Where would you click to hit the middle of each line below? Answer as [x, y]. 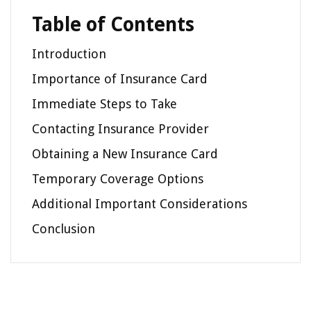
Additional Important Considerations [140, 204]
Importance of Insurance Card [120, 79]
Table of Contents [113, 25]
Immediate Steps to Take [104, 104]
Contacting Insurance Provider [120, 129]
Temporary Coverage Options [118, 179]
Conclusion [64, 229]
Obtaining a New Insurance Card [125, 154]
